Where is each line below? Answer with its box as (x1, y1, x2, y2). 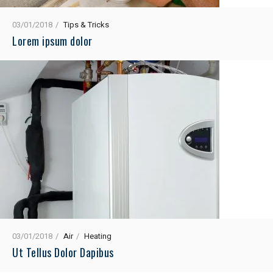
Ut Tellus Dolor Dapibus (12, 244, 114, 261)
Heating (84, 230, 112, 243)
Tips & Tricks (63, 19, 109, 31)
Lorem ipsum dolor (12, 33, 93, 49)
